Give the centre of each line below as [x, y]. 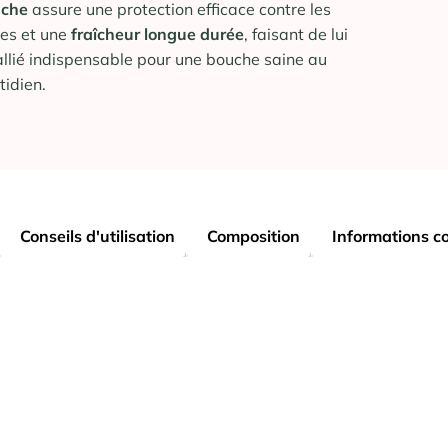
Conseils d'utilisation [97, 236]
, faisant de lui [296, 34]
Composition [253, 236]
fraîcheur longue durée [158, 34]
